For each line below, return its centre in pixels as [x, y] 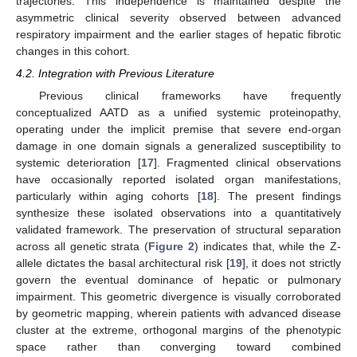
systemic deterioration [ [78, 162]
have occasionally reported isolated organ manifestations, [178, 179]
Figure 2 [172, 246]
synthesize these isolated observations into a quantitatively [178, 212]
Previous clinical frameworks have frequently [190, 95]
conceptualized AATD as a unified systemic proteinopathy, [178, 112]
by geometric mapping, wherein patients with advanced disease [178, 313]
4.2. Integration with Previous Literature [115, 73]
